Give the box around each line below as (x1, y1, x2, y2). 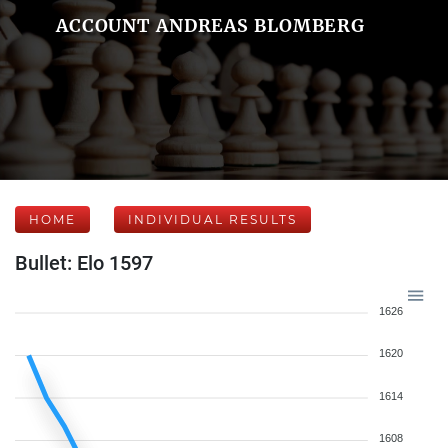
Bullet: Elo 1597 (15, 251, 153, 275)
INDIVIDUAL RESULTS (128, 212, 297, 227)
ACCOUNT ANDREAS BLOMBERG (55, 14, 366, 37)
